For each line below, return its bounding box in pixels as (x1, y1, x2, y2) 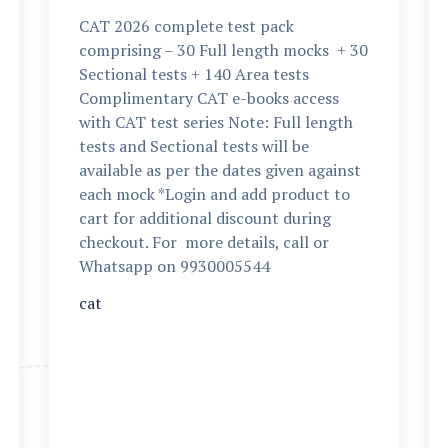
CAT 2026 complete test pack (79, 15, 294, 37)
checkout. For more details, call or (79, 231, 329, 253)
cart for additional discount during (79, 207, 331, 229)
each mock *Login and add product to (79, 183, 350, 205)
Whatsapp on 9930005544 (79, 255, 270, 277)
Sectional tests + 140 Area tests (79, 63, 309, 85)
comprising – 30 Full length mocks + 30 (79, 39, 368, 61)
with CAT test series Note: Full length (79, 111, 353, 133)
